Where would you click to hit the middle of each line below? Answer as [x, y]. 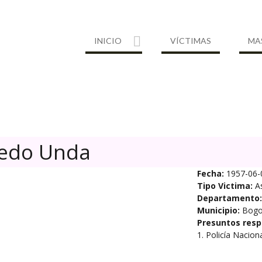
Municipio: [218, 210]
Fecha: [210, 173]
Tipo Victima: [225, 186]
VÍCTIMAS [191, 41]
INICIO [108, 41]
